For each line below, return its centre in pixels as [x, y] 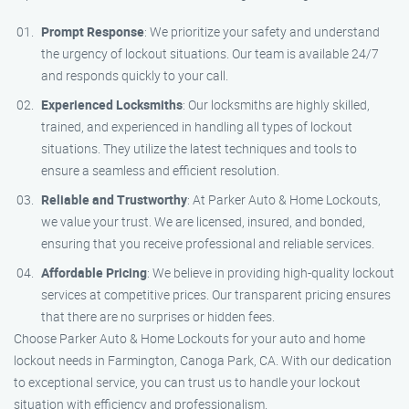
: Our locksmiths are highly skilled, [276, 105]
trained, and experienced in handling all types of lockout [197, 126]
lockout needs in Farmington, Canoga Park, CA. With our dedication [203, 360]
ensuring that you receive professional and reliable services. [208, 243]
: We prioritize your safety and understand [262, 31]
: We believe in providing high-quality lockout [271, 273]
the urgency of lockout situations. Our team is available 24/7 [210, 53]
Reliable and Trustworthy [114, 199]
